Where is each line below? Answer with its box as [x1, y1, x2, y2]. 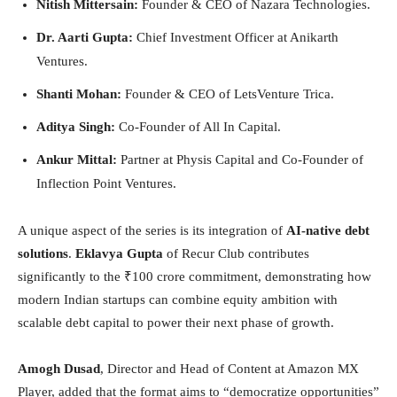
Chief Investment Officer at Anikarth [133, 29, 339, 44]
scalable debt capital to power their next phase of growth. [18, 315, 334, 330]
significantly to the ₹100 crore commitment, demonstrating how [18, 269, 371, 284]
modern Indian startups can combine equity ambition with [18, 292, 338, 307]
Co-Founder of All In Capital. [115, 119, 281, 134]
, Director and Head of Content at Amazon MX [100, 361, 359, 376]
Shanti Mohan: [36, 86, 121, 101]
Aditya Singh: [36, 119, 115, 134]
